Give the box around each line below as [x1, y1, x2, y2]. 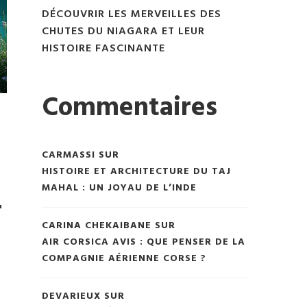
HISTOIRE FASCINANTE [42, 39, 165, 58]
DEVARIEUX [42, 288, 101, 305]
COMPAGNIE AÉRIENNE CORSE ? [42, 251, 206, 267]
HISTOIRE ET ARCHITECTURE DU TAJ [42, 164, 231, 180]
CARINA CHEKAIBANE [42, 218, 151, 234]
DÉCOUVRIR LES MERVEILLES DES [42, 5, 221, 23]
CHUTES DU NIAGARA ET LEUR [42, 22, 205, 40]
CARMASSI [42, 147, 95, 164]
